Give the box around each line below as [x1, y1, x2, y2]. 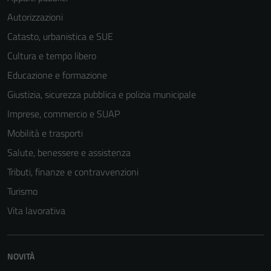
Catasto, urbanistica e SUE [7, 29, 113, 44]
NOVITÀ [7, 250, 34, 263]
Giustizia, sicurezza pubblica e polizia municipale [7, 87, 196, 102]
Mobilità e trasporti [7, 126, 83, 140]
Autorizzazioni [7, 10, 63, 24]
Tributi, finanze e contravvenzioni [7, 165, 139, 179]
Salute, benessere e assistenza [7, 145, 131, 160]
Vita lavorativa [7, 203, 65, 218]
